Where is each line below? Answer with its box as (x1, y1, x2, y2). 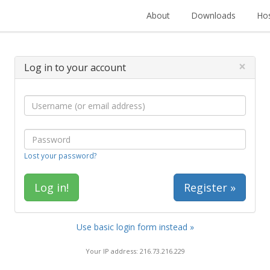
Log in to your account (24, 61, 126, 74)
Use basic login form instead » (76, 221, 194, 233)
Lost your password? (24, 151, 96, 160)
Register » (184, 180, 236, 195)
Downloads (191, 10, 236, 21)
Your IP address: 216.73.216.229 (85, 246, 185, 256)
